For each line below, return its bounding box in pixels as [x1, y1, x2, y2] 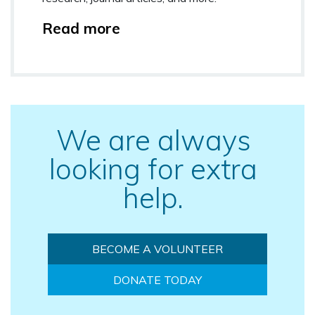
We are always [56, 122, 251, 157]
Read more [42, 18, 120, 37]
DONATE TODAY [112, 272, 202, 287]
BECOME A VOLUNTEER [91, 241, 223, 256]
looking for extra [49, 150, 258, 186]
